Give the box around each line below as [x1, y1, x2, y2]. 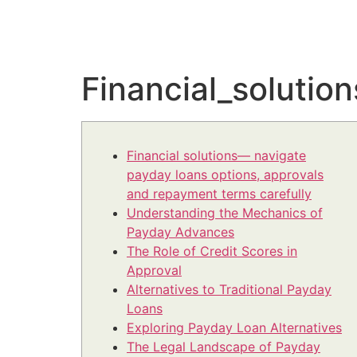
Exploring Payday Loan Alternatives [127, 320, 342, 336]
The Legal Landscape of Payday [127, 339, 320, 355]
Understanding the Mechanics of [127, 205, 323, 222]
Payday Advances [127, 224, 234, 241]
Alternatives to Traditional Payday [127, 281, 331, 298]
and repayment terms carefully [127, 186, 312, 202]
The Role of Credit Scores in [127, 243, 297, 260]
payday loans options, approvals [127, 167, 324, 183]
